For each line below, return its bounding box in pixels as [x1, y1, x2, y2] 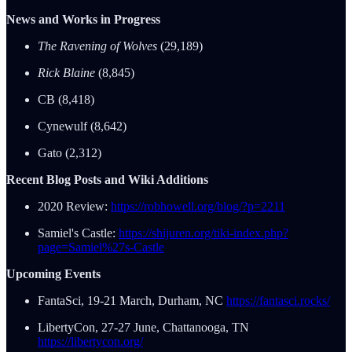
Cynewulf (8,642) [38, 119, 126, 134]
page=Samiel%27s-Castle [38, 240, 164, 255]
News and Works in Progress [6, 13, 160, 27]
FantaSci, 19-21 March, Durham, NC [38, 294, 226, 308]
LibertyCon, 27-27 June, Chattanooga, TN [38, 321, 249, 335]
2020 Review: [38, 200, 111, 214]
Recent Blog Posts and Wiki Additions [6, 173, 208, 187]
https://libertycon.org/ [38, 335, 143, 349]
